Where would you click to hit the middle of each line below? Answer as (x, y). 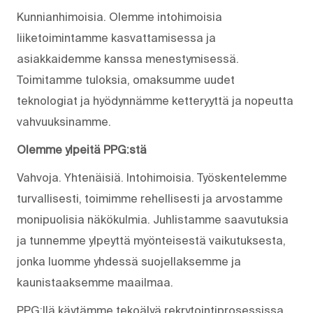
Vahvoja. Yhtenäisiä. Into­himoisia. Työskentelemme (152, 177)
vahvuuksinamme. (64, 121)
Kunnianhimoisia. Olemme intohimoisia (119, 16)
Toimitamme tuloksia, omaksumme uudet (126, 79)
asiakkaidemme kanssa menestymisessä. (128, 58)
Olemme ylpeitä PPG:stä (82, 149)
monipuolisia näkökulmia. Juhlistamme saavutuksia (153, 219)
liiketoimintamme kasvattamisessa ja (116, 37)
